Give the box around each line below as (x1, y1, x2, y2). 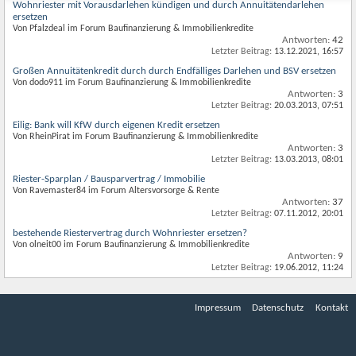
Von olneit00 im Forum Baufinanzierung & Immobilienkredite (13, 240, 250, 250)
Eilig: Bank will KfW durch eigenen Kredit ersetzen (13, 120, 220, 130)
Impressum (194, 303, 241, 313)
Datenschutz (252, 303, 304, 313)
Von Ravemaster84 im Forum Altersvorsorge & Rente (13, 186, 219, 195)
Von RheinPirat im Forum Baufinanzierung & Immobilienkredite (13, 132, 258, 141)
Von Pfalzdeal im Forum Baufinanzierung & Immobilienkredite (13, 24, 253, 33)
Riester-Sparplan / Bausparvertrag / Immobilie (13, 174, 205, 184)
